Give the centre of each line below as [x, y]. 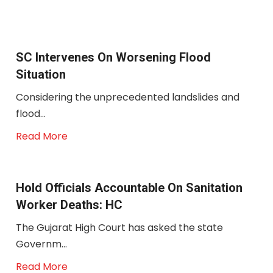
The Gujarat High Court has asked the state [119, 228]
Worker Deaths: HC [69, 205]
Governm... [41, 244]
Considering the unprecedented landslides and [127, 97]
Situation [41, 74]
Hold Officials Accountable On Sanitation [129, 188]
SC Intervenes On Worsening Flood [113, 57]
